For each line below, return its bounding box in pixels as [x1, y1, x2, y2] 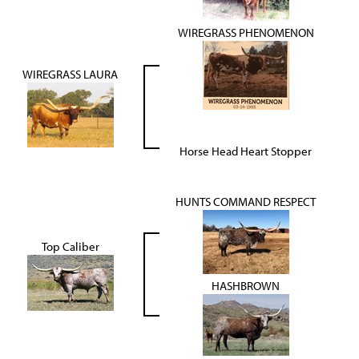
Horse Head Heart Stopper [179, 143, 312, 159]
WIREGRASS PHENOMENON [177, 24, 314, 40]
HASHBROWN [212, 277, 280, 293]
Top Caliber [41, 238, 99, 254]
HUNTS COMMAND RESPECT [175, 193, 316, 209]
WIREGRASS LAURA [22, 66, 118, 82]
